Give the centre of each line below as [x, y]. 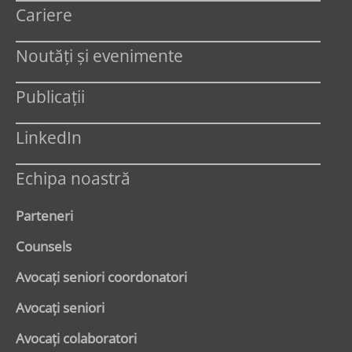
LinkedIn [49, 137]
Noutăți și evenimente [99, 55]
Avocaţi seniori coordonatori [101, 277]
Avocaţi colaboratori [76, 338]
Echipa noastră [73, 178]
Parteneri [44, 215]
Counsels [44, 246]
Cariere [44, 15]
